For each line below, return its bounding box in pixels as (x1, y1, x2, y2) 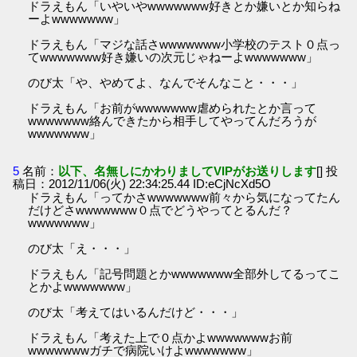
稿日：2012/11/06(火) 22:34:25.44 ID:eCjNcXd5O (13, 177, 272, 191)
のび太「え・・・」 (28, 241, 136, 256)
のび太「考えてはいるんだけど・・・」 (28, 305, 244, 320)
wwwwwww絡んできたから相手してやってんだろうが (28, 114, 317, 127)
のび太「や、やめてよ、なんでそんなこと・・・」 (28, 76, 304, 89)
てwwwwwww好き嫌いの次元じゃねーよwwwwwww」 (28, 50, 319, 64)
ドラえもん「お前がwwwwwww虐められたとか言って (28, 101, 317, 115)
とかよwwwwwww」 (28, 280, 138, 294)
